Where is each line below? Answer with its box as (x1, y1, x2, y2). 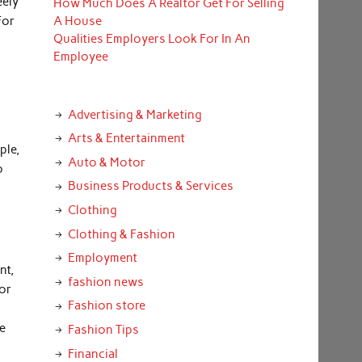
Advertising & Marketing (67, 107, 202, 122)
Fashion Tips (67, 322, 139, 337)
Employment (67, 250, 137, 266)
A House (53, 14, 102, 29)
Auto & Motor (67, 154, 145, 170)
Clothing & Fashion (67, 226, 175, 242)
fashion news (67, 274, 144, 289)
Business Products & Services (67, 179, 234, 194)
